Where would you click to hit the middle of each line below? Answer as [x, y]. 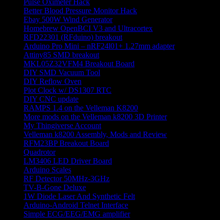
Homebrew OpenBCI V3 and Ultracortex [88, 28]
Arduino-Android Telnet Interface [76, 205]
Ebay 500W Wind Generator [68, 19]
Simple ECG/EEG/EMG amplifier [77, 214]
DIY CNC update [51, 99]
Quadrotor [40, 152]
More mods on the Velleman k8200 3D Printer [95, 116]
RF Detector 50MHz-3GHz [67, 178]
